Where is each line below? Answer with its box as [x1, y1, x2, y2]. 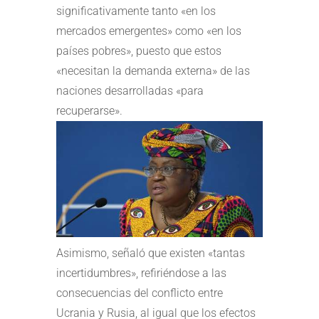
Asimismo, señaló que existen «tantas [56, 246, 245, 260]
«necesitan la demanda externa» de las [56, 63, 250, 78]
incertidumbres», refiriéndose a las [56, 266, 226, 280]
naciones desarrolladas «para [56, 83, 204, 98]
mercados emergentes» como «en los [56, 23, 241, 38]
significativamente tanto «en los [56, 4, 216, 18]
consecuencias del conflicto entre [56, 286, 223, 300]
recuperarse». [56, 103, 122, 117]
